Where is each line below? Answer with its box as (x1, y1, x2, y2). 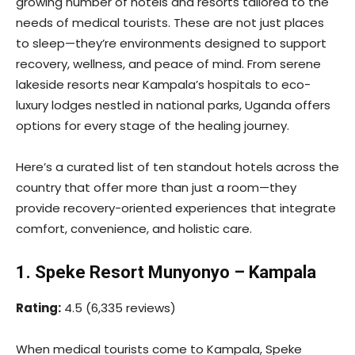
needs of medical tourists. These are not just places (16, 14, 324, 32)
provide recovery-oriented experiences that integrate (16, 200, 336, 217)
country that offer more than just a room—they (16, 179, 296, 197)
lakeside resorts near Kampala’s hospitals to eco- (16, 76, 311, 94)
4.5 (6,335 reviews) (61, 300, 176, 317)
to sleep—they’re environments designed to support (16, 35, 326, 52)
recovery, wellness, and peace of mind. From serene (16, 55, 321, 73)
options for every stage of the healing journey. (16, 117, 289, 135)
